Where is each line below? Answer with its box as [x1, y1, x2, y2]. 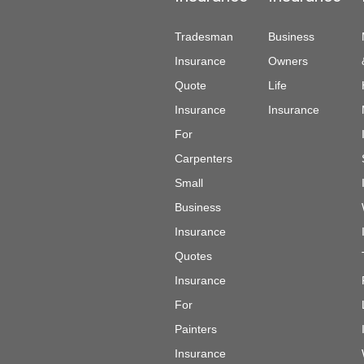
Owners [268, 54, 308, 67]
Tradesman [175, 30, 233, 43]
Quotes [175, 249, 212, 262]
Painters [175, 323, 217, 336]
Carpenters [175, 152, 232, 165]
